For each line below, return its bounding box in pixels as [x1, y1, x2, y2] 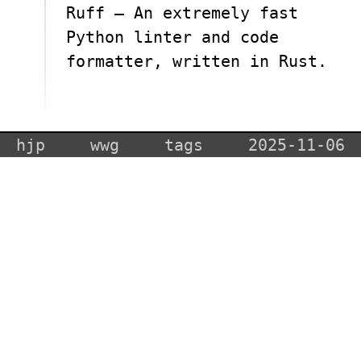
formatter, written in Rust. [66, 51, 327, 71]
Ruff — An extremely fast [66, 2, 298, 23]
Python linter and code [66, 27, 279, 47]
